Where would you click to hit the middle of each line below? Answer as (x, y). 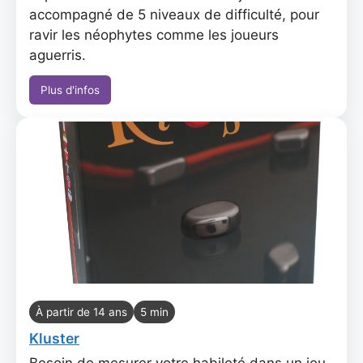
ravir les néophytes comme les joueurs (154, 35)
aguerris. (58, 55)
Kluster (54, 338)
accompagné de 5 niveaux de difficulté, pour (174, 15)
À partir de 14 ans (81, 312)
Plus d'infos (70, 90)
